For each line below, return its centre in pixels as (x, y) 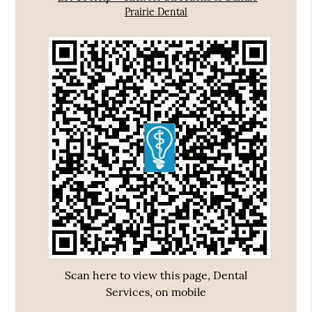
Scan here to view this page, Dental (156, 275)
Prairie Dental (156, 12)
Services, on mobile (156, 292)
